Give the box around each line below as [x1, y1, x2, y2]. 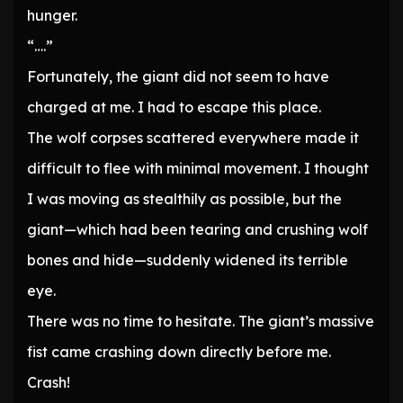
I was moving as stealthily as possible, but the [27, 190, 342, 209]
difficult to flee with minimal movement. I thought [27, 159, 369, 178]
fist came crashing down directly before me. [27, 343, 331, 362]
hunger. [27, 6, 77, 25]
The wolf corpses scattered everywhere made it [27, 129, 359, 148]
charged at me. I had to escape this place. [27, 98, 321, 117]
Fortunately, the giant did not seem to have [27, 67, 329, 86]
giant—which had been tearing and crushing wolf [27, 220, 368, 239]
